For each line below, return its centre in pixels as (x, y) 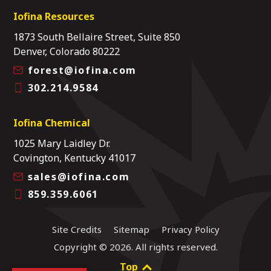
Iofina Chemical (52, 122)
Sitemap (131, 229)
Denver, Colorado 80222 (67, 51)
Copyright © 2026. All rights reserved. (135, 247)
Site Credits (77, 229)
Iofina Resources (54, 16)
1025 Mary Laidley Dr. (62, 143)
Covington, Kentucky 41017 (74, 158)
